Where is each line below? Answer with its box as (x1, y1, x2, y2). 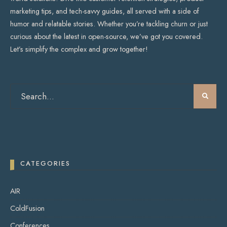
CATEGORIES (20, 159, 70, 169)
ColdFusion (10, 203, 45, 214)
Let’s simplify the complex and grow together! (10, 44, 148, 55)
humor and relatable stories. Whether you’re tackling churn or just (10, 19, 208, 29)
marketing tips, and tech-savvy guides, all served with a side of (10, 6, 199, 17)
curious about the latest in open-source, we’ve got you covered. (10, 31, 203, 42)
